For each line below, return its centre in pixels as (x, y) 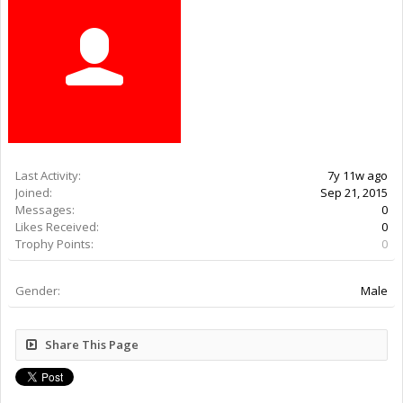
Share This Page (92, 344)
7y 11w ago (358, 175)
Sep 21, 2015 (354, 192)
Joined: (34, 192)
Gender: (38, 290)
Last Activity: (48, 175)
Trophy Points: (54, 243)
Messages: (45, 209)
